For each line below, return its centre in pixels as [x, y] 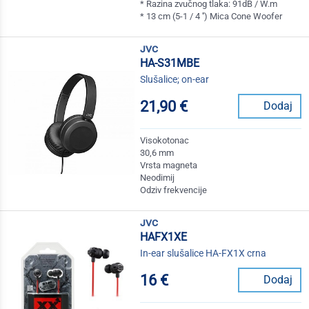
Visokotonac [165, 141]
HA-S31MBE [170, 63]
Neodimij [158, 178]
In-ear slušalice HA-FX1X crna [203, 253]
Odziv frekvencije [174, 190]
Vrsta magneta [169, 166]
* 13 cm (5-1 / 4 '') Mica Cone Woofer [211, 17]
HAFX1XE [164, 237]
